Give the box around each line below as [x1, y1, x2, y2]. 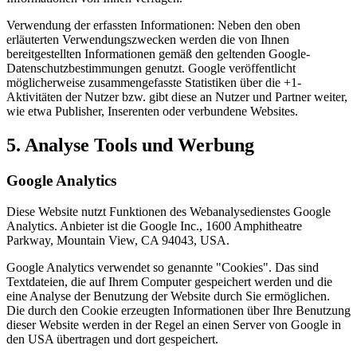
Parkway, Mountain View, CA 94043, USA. [6, 233, 229, 247]
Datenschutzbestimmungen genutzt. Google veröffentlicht [6, 61, 296, 76]
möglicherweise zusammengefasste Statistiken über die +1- [6, 76, 301, 90]
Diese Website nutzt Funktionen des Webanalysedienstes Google [6, 204, 331, 218]
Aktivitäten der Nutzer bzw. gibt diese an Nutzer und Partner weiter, [6, 90, 347, 104]
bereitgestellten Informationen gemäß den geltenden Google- [6, 47, 310, 61]
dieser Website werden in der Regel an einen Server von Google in [6, 317, 341, 331]
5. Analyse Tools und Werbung [6, 135, 254, 155]
